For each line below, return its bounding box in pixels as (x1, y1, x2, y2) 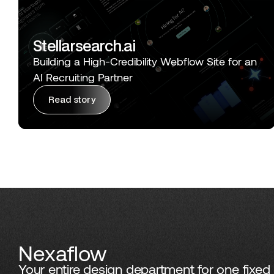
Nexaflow (18, 239, 106, 265)
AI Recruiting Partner (33, 70, 133, 84)
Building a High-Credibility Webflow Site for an (33, 54, 257, 68)
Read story (48, 94, 95, 106)
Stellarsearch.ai (33, 35, 136, 56)
